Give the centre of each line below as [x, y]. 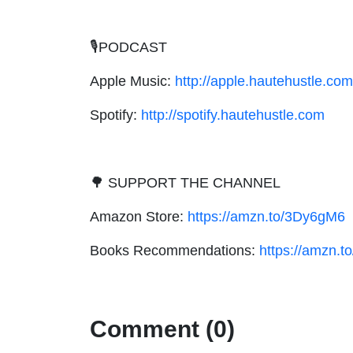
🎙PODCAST [128, 47]
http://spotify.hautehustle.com [233, 115]
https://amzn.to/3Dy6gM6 [266, 216]
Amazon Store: [139, 216]
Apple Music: [132, 81]
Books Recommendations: [175, 250]
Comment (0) [162, 329]
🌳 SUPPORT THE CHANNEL [185, 182]
